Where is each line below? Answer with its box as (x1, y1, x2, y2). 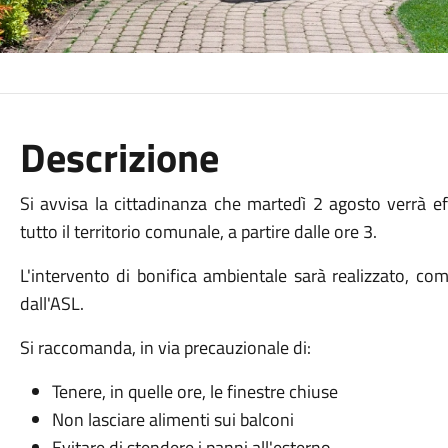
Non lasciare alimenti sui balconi (51, 406, 294, 433)
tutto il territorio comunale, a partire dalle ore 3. (19, 218, 377, 245)
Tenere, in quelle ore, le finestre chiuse (51, 378, 338, 405)
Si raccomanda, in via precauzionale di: (19, 334, 311, 361)
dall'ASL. (19, 290, 84, 317)
